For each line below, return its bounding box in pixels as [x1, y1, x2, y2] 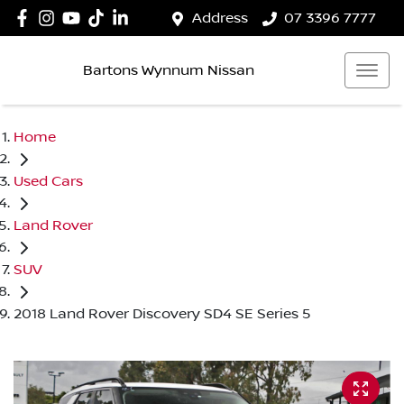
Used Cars [14, 172, 83, 189]
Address [192, 10, 248, 26]
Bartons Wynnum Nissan [83, 61, 254, 78]
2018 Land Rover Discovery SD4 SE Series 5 [14, 305, 311, 322]
